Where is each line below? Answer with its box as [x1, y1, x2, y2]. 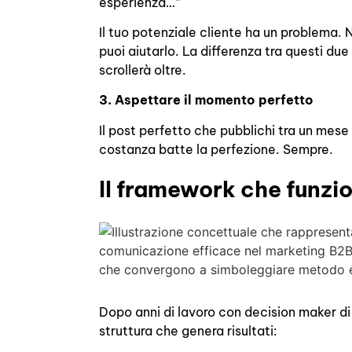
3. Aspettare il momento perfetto [99, 92, 314, 108]
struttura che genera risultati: [99, 323, 278, 339]
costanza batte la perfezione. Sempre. [99, 141, 334, 157]
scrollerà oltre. [99, 62, 187, 78]
